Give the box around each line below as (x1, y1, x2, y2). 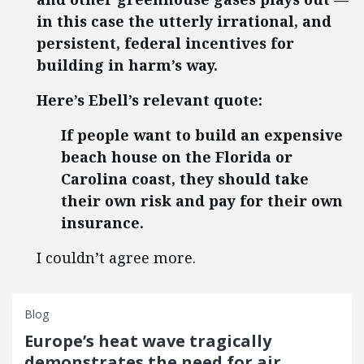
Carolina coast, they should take (61, 169, 309, 188)
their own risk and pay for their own (61, 191, 343, 210)
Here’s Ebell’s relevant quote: (37, 90, 262, 110)
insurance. (61, 213, 144, 232)
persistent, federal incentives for (37, 33, 294, 53)
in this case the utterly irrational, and (37, 11, 331, 31)
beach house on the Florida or (61, 147, 292, 167)
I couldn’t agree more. (37, 248, 196, 267)
